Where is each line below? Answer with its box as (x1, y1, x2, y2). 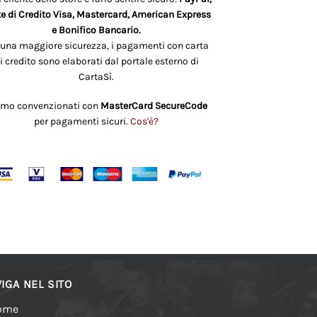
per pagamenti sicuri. (34, 115, 130, 127)
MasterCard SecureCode (100, 99, 207, 112)
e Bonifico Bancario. (52, 24, 141, 37)
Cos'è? (130, 115, 158, 127)
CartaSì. (79, 71, 114, 83)
